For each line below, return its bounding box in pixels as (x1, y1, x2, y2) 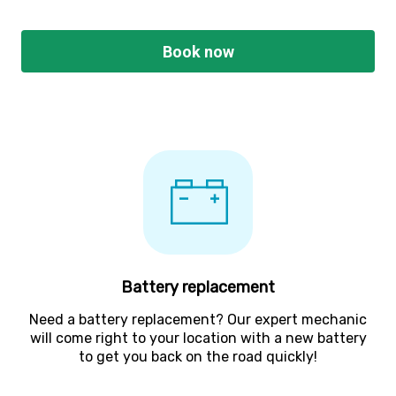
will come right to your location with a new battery (29, 330, 367, 347)
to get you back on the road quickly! (79, 348, 317, 366)
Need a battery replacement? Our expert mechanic (29, 311, 367, 329)
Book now (163, 42, 235, 61)
